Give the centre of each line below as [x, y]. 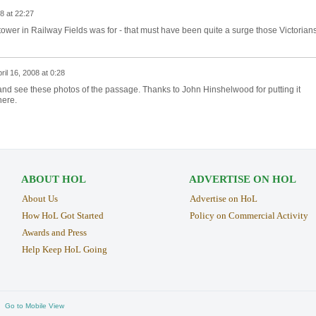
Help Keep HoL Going [64, 249]
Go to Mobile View [35, 306]
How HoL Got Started [62, 216]
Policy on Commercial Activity [249, 216]
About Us [39, 199]
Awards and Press [54, 233]
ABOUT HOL [53, 180]
